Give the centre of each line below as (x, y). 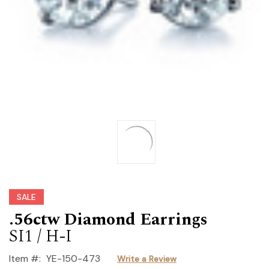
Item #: (25, 258)
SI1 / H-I (41, 236)
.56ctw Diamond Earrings (108, 219)
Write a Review (147, 258)
